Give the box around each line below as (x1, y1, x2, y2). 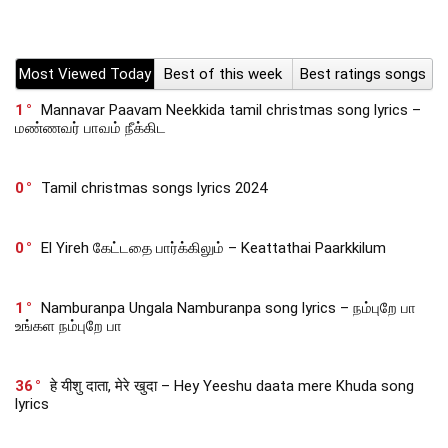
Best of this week (164, 64, 283, 83)
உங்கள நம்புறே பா (15, 316, 122, 335)
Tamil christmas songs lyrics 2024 (41, 178, 267, 197)
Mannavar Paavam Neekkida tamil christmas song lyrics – (41, 100, 421, 119)
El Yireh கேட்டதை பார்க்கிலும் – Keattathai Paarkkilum (41, 238, 386, 257)
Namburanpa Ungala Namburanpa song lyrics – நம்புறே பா (41, 298, 416, 317)
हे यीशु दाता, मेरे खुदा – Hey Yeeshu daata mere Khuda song (50, 376, 414, 395)
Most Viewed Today (18, 64, 151, 83)
